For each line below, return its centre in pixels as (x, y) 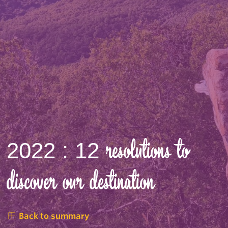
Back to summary (53, 216)
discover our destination (81, 182)
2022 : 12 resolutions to (98, 151)
